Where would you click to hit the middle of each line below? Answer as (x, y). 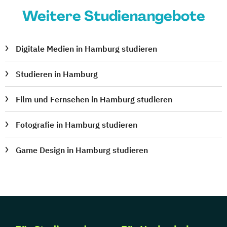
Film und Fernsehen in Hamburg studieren (94, 100)
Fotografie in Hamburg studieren (77, 125)
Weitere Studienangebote (113, 16)
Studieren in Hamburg (57, 74)
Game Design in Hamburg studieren (82, 150)
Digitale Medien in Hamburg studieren (87, 49)
